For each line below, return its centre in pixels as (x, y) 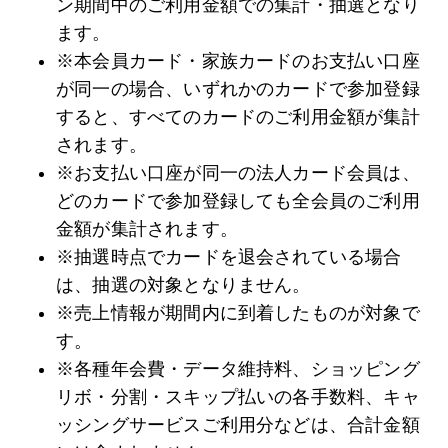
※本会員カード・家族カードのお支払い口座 (238, 61)
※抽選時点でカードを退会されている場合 (229, 257)
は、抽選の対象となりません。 (183, 285)
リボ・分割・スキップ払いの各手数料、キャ (238, 397)
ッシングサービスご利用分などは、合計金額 (238, 425)
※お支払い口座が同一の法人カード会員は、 (238, 173)
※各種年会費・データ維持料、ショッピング (238, 369)
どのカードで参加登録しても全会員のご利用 (238, 201)
